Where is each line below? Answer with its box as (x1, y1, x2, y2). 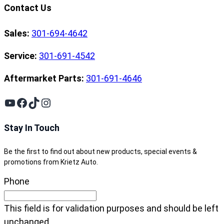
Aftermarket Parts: (4, 72, 84, 83)
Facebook (15, 95, 68, 109)
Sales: (4, 27, 29, 38)
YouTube (3, 95, 51, 109)
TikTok (27, 95, 64, 109)
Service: (4, 50, 37, 61)
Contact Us (4, 2, 51, 13)
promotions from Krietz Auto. (4, 157, 98, 166)
